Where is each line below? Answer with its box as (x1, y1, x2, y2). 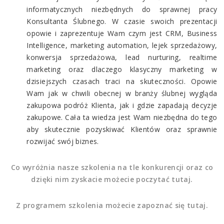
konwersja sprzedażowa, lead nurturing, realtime (26, 52, 217, 62)
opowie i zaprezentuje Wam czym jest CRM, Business (26, 28, 217, 38)
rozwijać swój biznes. (26, 136, 99, 146)
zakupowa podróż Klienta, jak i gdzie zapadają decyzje (26, 100, 217, 110)
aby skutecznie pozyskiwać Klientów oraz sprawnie (26, 124, 217, 134)
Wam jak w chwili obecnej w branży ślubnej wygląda (26, 88, 217, 98)
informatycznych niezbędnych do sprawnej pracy (26, 4, 217, 14)
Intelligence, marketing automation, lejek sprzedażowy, (26, 40, 217, 50)
